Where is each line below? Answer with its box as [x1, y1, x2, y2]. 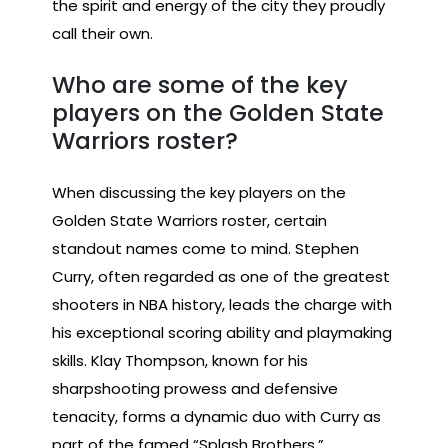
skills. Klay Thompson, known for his [52, 349, 308, 371]
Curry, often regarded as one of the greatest [52, 265, 390, 287]
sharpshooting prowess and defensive [52, 377, 338, 399]
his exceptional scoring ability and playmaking [52, 321, 392, 343]
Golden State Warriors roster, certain [52, 209, 327, 231]
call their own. [52, 22, 153, 44]
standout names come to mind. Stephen [52, 237, 359, 259]
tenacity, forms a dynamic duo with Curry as [52, 405, 381, 427]
